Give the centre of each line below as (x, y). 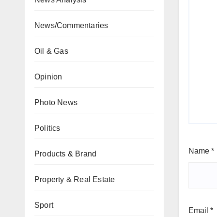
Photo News (56, 102)
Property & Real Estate (75, 179)
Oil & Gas (51, 51)
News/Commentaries (71, 25)
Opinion (48, 77)
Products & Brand (66, 154)
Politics (47, 128)
